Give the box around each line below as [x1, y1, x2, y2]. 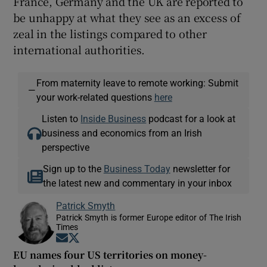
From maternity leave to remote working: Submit [36, 77, 238, 88]
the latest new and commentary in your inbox [42, 178, 232, 188]
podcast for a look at [146, 113, 236, 123]
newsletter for [170, 163, 230, 173]
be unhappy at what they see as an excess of [13, 9, 241, 25]
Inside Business [80, 113, 147, 123]
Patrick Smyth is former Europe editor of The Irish [56, 213, 242, 222]
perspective [42, 142, 90, 152]
